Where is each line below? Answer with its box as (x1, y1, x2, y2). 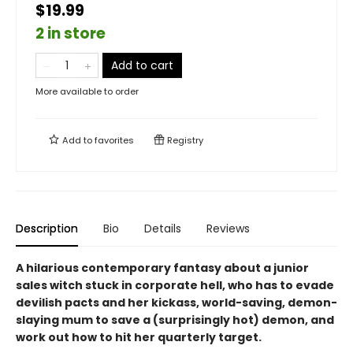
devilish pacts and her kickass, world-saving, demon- (16, 295, 337, 311)
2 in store (35, 23, 106, 45)
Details (144, 221, 181, 237)
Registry (165, 134, 203, 147)
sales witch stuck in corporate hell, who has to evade (16, 277, 334, 294)
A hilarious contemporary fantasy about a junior (16, 260, 309, 277)
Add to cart (111, 58, 173, 74)
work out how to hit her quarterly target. (16, 329, 262, 346)
